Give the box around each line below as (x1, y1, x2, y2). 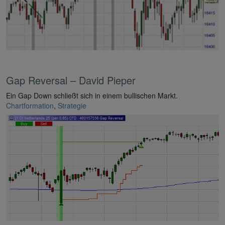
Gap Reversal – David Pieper (6, 72, 136, 87)
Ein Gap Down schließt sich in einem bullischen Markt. (6, 90, 178, 100)
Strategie (58, 100, 86, 110)
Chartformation (6, 100, 54, 110)
